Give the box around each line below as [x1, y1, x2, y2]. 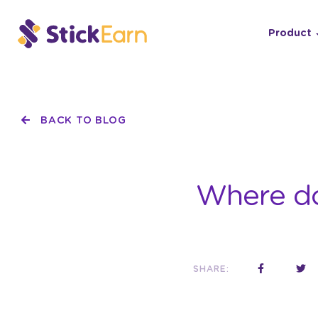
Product [268, 28, 312, 38]
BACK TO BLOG [37, 116, 126, 126]
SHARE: [193, 265, 229, 273]
